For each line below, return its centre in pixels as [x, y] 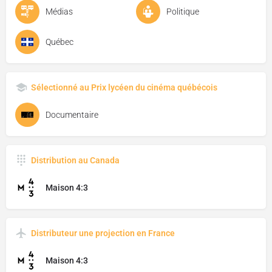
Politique [183, 12]
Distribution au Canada [75, 161]
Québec [59, 42]
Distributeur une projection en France [103, 233]
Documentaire [72, 115]
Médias [59, 12]
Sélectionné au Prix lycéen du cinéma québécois [124, 88]
